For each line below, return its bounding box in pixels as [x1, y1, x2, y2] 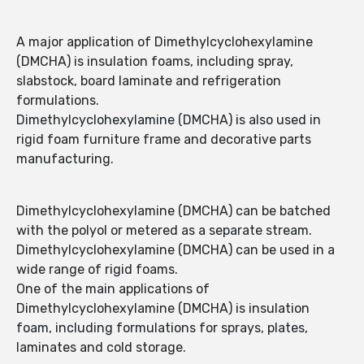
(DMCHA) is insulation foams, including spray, [16, 54, 293, 70]
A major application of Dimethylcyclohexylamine [16, 34, 313, 50]
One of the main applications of [16, 281, 210, 297]
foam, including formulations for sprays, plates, [16, 320, 308, 336]
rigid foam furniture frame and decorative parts [16, 132, 311, 148]
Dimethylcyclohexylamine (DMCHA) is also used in [16, 112, 321, 128]
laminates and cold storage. [16, 340, 186, 356]
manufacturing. [16, 151, 114, 167]
